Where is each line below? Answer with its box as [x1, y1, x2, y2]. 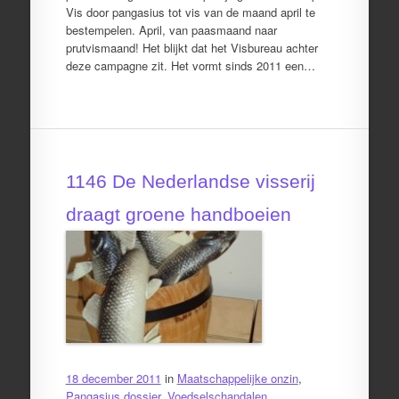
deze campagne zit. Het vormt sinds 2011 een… [65, 57, 315, 74]
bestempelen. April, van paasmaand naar [65, 21, 277, 38]
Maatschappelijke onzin [176, 369, 298, 387]
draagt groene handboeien [65, 203, 291, 224]
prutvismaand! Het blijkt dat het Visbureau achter [65, 39, 318, 56]
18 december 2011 [65, 369, 161, 387]
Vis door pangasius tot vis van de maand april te [65, 4, 315, 20]
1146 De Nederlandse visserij [65, 170, 315, 191]
